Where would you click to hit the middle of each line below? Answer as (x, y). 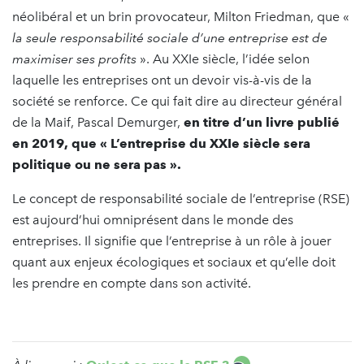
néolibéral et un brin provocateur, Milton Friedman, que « (181, 17)
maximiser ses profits (76, 59)
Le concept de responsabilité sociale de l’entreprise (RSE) (181, 199)
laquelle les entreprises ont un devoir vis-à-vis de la (162, 80)
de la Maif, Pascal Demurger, (98, 123)
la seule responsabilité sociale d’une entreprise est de (170, 38)
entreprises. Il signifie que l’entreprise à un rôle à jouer (172, 241)
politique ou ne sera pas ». (98, 165)
